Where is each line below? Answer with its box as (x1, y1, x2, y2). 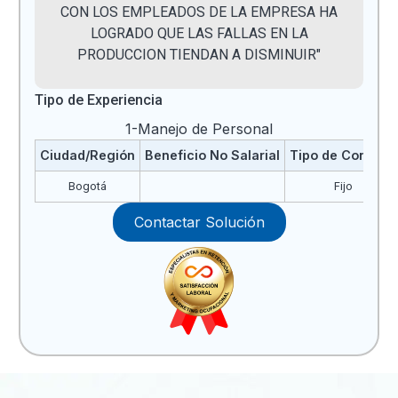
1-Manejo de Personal (125, 119, 273, 138)
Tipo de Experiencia (34, 91, 163, 108)
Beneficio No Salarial (144, 147, 280, 163)
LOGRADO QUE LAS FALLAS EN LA (90, 24, 308, 42)
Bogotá (68, 179, 107, 193)
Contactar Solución (133, 212, 265, 231)
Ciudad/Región (39, 147, 135, 163)
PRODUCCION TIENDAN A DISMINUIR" (77, 45, 321, 63)
